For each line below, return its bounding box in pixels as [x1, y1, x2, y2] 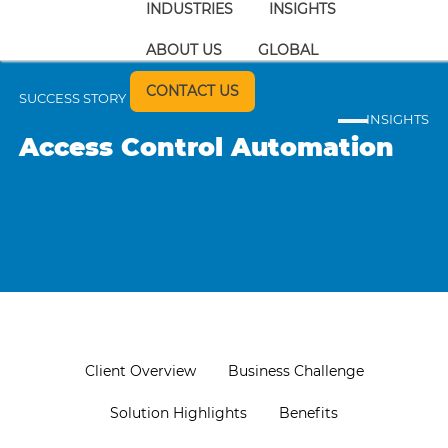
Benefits [279, 404, 338, 422]
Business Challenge [227, 362, 364, 380]
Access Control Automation [19, 132, 395, 162]
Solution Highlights [110, 404, 247, 422]
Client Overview [84, 362, 196, 380]
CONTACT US [145, 82, 239, 100]
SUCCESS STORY [19, 90, 127, 106]
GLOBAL [257, 41, 318, 59]
